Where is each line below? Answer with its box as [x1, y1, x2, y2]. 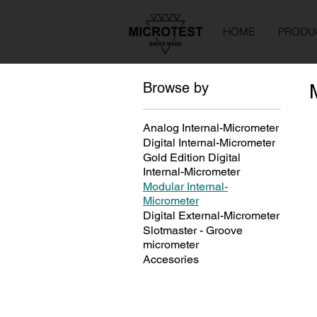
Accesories [143, 253, 199, 266]
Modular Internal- [143, 180, 228, 193]
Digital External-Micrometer [143, 209, 279, 222]
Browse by [143, 79, 209, 96]
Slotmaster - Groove [143, 224, 243, 237]
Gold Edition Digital [143, 151, 241, 164]
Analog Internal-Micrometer [143, 121, 279, 134]
